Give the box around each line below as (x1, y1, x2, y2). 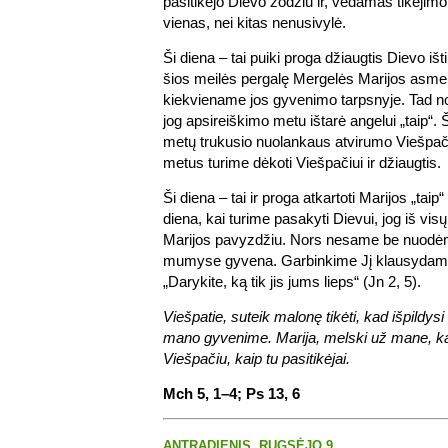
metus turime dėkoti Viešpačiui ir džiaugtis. (163, 153, 441, 171)
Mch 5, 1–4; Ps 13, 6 (163, 384, 300, 402)
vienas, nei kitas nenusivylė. (163, 13, 346, 31)
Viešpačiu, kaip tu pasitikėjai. (163, 349, 350, 367)
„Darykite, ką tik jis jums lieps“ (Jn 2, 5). (163, 272, 421, 290)
